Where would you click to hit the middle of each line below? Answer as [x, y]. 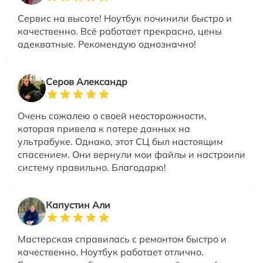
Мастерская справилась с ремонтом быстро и [122, 239]
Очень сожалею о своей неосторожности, [112, 115]
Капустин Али [78, 205]
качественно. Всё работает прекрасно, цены [120, 31]
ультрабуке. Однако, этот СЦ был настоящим [120, 141]
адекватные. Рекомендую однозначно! [107, 44]
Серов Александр [87, 81]
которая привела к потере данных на [104, 128]
